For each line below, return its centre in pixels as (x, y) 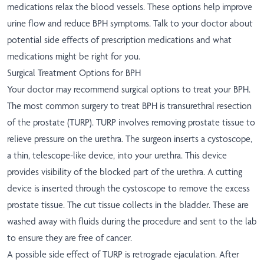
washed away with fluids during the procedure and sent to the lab (132, 222)
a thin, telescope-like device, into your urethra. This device (117, 156)
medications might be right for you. (74, 57)
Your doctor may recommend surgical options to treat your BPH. (129, 90)
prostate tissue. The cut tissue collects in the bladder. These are (128, 205)
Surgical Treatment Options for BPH (74, 73)
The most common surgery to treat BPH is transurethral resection (129, 106)
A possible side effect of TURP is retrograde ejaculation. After (123, 255)
